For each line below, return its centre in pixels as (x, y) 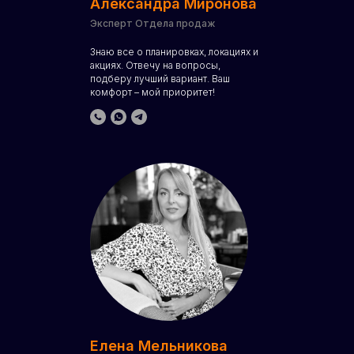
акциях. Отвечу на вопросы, (155, 65)
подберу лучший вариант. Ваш (160, 79)
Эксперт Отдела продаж (153, 23)
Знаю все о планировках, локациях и (174, 52)
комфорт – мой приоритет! (153, 92)
